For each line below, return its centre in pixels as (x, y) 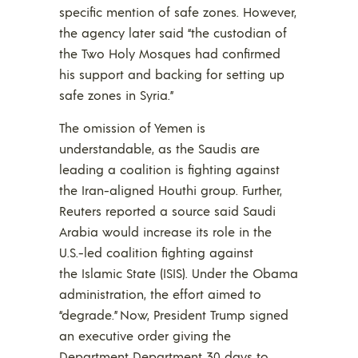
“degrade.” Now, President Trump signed (174, 315)
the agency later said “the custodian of (173, 33)
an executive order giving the (145, 336)
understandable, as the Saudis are (159, 149)
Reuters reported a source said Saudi (167, 211)
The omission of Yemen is (132, 128)
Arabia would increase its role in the (165, 232)
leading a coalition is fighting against (169, 169)
